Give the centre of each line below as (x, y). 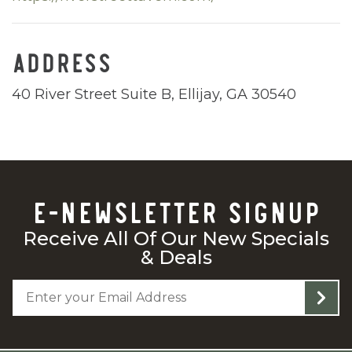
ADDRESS (62, 61)
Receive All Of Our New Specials (176, 238)
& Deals (176, 257)
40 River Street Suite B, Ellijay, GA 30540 (154, 94)
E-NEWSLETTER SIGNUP (176, 211)
